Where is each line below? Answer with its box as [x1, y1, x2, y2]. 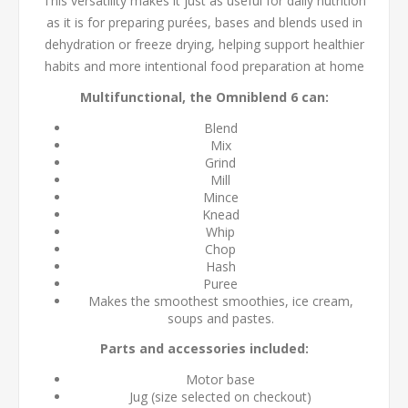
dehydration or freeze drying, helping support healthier [44, 35, 364, 53]
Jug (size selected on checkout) [129, 387, 311, 405]
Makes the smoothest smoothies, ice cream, [87, 291, 353, 310]
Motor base [186, 370, 255, 388]
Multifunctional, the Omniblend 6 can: [79, 87, 329, 106]
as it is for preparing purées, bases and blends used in [46, 13, 362, 31]
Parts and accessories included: [99, 339, 309, 357]
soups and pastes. [167, 309, 274, 327]
